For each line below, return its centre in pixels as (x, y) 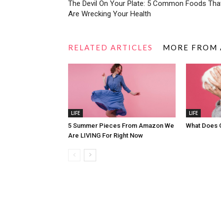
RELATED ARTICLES (110, 47)
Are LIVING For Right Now (106, 135)
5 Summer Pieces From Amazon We (121, 126)
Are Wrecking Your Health (110, 14)
